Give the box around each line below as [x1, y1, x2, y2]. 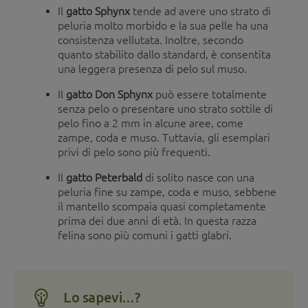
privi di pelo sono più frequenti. [58, 146, 210, 159]
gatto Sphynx [66, 5, 130, 18]
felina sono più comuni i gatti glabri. [58, 229, 232, 242]
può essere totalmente [153, 88, 267, 101]
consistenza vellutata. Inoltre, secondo [58, 34, 243, 47]
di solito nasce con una [142, 171, 254, 184]
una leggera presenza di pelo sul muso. [58, 63, 247, 76]
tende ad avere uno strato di [130, 5, 271, 18]
